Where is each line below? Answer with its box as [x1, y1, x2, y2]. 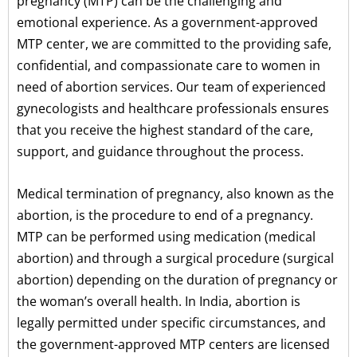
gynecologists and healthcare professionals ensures [17, 99, 329, 117]
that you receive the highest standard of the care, [17, 120, 313, 139]
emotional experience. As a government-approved [17, 13, 318, 31]
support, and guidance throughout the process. [17, 142, 304, 160]
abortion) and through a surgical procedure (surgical [17, 249, 334, 267]
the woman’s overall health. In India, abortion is [17, 292, 300, 310]
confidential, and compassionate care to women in [17, 56, 320, 74]
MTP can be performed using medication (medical [17, 227, 316, 245]
